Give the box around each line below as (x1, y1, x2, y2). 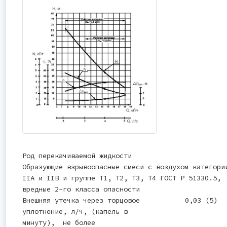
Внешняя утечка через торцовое (22, 196, 140, 205)
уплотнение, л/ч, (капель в (22, 207, 128, 216)
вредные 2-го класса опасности (22, 184, 140, 194)
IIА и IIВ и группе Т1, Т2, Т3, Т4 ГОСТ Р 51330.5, (22, 173, 221, 183)
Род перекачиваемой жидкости (22, 151, 132, 161)
